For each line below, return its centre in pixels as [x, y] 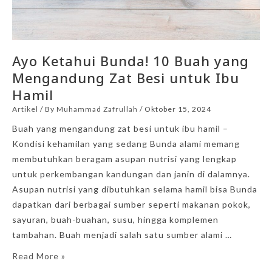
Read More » [39, 256]
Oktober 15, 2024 [178, 109]
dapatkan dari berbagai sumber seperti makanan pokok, [131, 205]
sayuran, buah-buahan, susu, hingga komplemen [115, 220]
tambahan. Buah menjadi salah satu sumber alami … [122, 235]
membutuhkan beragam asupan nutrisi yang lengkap [124, 159]
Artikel [25, 109]
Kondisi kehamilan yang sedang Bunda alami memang [126, 144]
